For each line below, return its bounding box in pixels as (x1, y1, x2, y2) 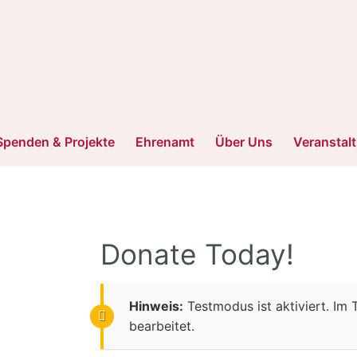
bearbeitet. (128, 317, 194, 334)
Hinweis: (128, 297, 183, 314)
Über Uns (215, 133, 273, 150)
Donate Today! (100, 237, 294, 272)
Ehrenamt (135, 133, 194, 150)
